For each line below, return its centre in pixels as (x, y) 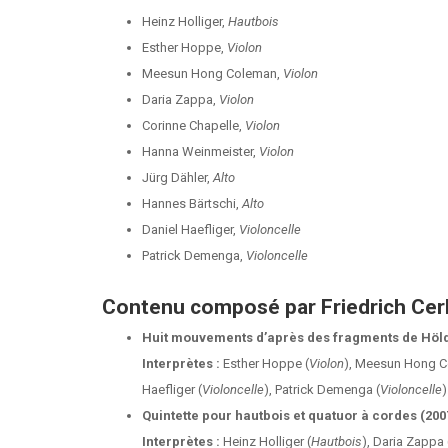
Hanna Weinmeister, (200, 151)
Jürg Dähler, (177, 177)
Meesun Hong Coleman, (212, 73)
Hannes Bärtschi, (192, 203)
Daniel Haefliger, (190, 229)
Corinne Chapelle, (193, 125)
